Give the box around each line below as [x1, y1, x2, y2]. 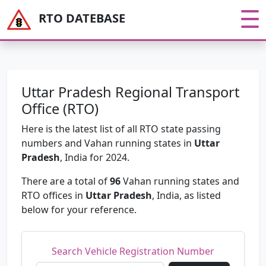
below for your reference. [21, 203, 137, 216]
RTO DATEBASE [39, 10, 125, 27]
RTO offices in [21, 189, 85, 202]
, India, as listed [152, 189, 221, 202]
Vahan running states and [121, 175, 239, 188]
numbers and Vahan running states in [21, 137, 194, 150]
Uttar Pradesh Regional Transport [21, 83, 239, 102]
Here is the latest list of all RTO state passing [21, 122, 221, 135]
